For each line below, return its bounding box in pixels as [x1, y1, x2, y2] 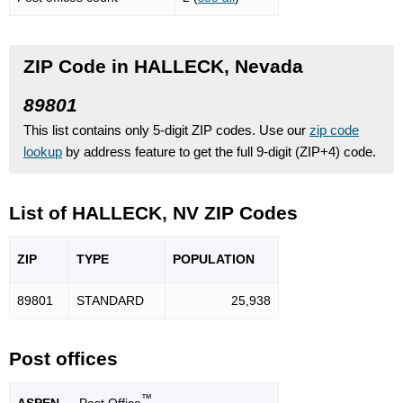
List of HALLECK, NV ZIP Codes [9, 201, 298, 223]
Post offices [9, 348, 118, 370]
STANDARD [76, 293, 144, 309]
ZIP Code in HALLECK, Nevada [23, 55, 303, 76]
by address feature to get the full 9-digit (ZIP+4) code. [62, 143, 376, 159]
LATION [208, 252, 255, 267]
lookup [23, 143, 62, 159]
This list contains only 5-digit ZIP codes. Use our [23, 121, 309, 138]
